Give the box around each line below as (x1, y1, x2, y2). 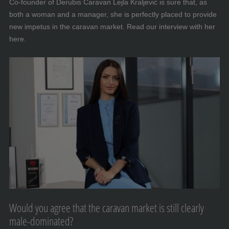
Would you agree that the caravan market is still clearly (9, 200, 204, 216)
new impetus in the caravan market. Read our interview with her (9, 22, 215, 31)
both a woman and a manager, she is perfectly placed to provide (9, 10, 217, 18)
